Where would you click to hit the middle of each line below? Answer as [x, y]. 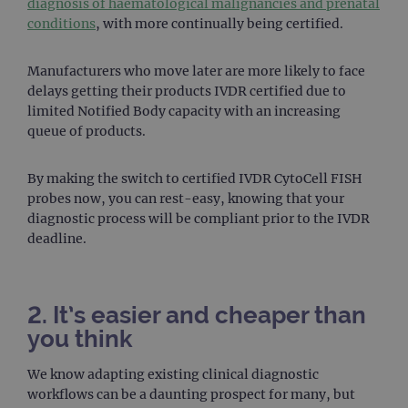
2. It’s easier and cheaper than [197, 316]
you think [80, 339]
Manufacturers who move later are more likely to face [196, 71]
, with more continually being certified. [219, 24]
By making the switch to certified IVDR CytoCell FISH [195, 179]
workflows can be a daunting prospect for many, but [191, 395]
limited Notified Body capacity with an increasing [184, 112]
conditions [61, 24]
